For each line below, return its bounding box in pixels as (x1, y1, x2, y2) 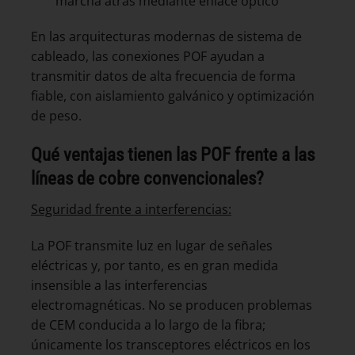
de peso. (31, 107, 82, 125)
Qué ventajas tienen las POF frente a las (31, 143, 315, 166)
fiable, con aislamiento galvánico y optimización (31, 87, 315, 105)
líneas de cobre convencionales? (31, 167, 264, 190)
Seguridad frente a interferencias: (31, 200, 231, 218)
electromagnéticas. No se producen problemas (31, 296, 312, 314)
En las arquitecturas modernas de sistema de (31, 28, 302, 46)
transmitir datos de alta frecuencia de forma (31, 67, 296, 86)
